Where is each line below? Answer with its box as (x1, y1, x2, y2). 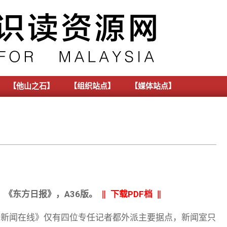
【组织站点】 (69, 82, 115, 91)
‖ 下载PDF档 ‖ (101, 189, 162, 199)
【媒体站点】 (130, 82, 176, 91)
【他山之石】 (9, 82, 54, 91)
